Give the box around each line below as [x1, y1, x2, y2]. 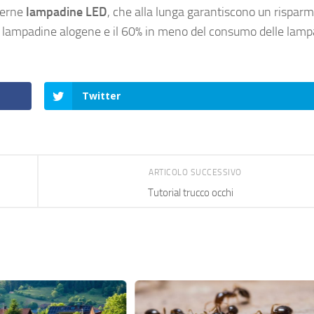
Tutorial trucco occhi [148, 186, 233, 200]
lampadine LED [23, 4, 107, 20]
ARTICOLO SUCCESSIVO [149, 168, 244, 178]
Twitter [82, 89, 121, 103]
